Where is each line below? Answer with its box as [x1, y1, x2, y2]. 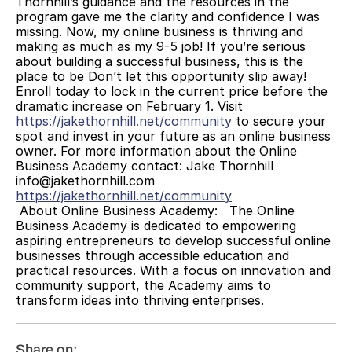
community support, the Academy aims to [16, 277, 271, 293]
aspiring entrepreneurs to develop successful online [16, 232, 331, 248]
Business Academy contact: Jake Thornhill [16, 157, 273, 174]
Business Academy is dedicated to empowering [16, 217, 296, 233]
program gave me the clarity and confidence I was [16, 8, 320, 24]
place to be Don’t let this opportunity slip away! [16, 68, 306, 84]
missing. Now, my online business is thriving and [16, 23, 303, 39]
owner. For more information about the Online [16, 142, 297, 159]
